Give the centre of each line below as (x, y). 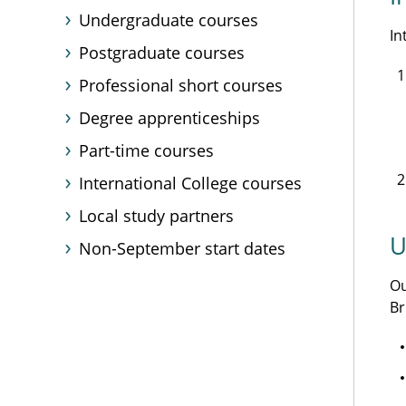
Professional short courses (181, 85)
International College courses (190, 183)
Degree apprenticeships (169, 118)
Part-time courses (146, 150)
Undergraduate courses (169, 20)
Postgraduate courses (162, 53)
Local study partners (156, 216)
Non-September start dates (182, 248)
